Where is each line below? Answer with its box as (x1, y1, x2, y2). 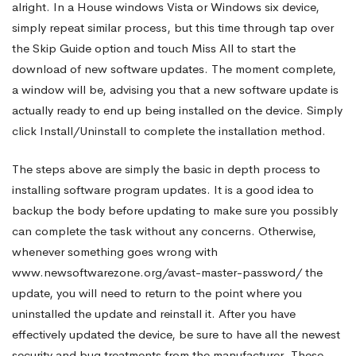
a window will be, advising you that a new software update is (12, 81, 339, 97)
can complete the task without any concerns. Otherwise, (12, 223, 316, 238)
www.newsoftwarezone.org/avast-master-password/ (12, 265, 302, 280)
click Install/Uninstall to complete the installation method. (12, 122, 326, 138)
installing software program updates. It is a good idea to (12, 182, 314, 197)
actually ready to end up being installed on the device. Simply (12, 102, 342, 118)
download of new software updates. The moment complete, (12, 60, 336, 76)
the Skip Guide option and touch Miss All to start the (12, 40, 296, 56)
